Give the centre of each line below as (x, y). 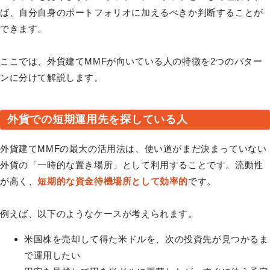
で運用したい (52, 255)
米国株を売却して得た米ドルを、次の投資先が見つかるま (146, 239)
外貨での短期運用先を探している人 (98, 119)
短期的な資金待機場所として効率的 (113, 181)
